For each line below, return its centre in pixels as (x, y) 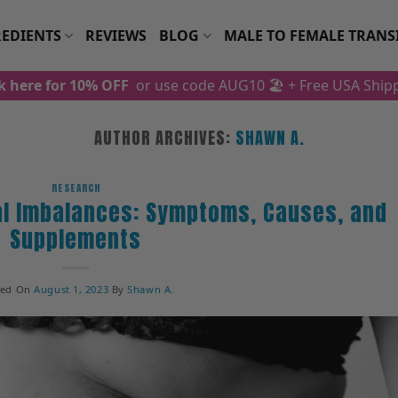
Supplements (76, 239)
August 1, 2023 (72, 289)
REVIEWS (116, 35)
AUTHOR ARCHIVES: (164, 138)
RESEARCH (76, 188)
